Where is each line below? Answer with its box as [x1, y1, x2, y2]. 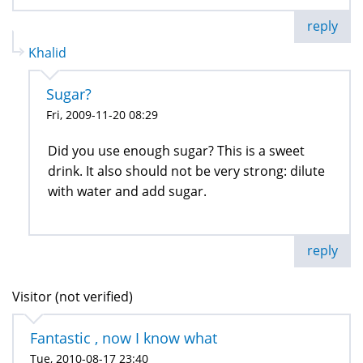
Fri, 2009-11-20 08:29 [46, 107, 158, 123]
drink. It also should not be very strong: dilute [48, 162, 325, 181]
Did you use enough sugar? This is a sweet [48, 142, 305, 160]
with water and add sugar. [48, 182, 207, 201]
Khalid [28, 44, 66, 62]
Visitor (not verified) [12, 288, 133, 306]
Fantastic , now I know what [30, 328, 217, 348]
